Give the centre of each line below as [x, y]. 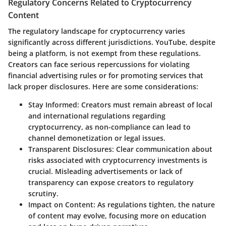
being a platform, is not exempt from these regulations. [104, 53]
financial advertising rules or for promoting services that [106, 76]
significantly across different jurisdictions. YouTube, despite [112, 42]
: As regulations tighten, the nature [154, 205]
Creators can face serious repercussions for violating [99, 65]
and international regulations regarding [97, 116]
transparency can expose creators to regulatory [111, 183]
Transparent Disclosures [70, 149]
